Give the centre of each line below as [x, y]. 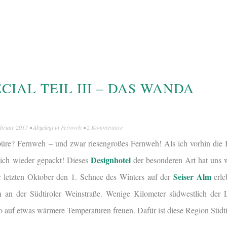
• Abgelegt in [44, 127]
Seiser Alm [192, 177]
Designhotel [110, 160]
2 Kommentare [105, 127]
